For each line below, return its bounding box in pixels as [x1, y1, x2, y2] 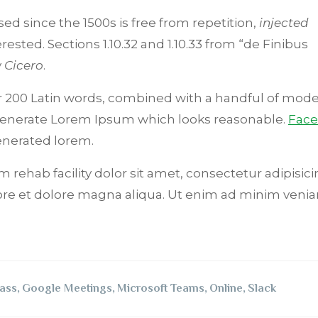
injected [259, 16, 309, 31]
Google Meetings [22, 282, 112, 295]
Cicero [4, 58, 43, 73]
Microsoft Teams [117, 282, 204, 295]
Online [209, 282, 243, 295]
